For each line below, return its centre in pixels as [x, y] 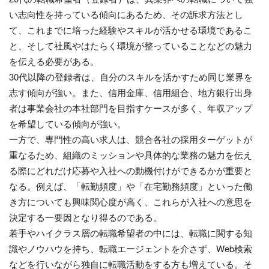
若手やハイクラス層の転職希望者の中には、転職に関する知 [131, 232]
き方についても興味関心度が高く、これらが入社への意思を [131, 201]
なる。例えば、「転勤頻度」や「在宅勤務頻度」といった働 [131, 186]
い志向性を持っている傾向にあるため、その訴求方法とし [126, 14]
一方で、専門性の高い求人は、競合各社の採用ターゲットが [131, 139]
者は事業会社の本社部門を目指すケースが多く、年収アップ [131, 107]
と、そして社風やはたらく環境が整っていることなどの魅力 [131, 45]
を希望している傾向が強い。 [68, 123]
